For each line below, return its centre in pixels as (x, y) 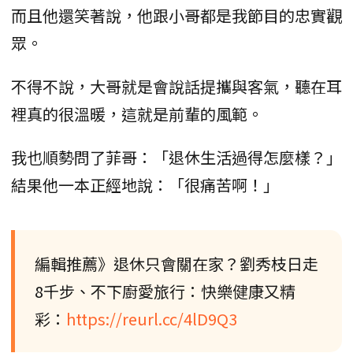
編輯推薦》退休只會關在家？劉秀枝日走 (176, 264)
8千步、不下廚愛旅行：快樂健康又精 (165, 292)
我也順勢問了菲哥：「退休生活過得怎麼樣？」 (176, 158)
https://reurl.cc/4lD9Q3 (152, 319)
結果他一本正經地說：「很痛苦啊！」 (145, 185)
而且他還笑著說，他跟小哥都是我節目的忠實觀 (176, 16)
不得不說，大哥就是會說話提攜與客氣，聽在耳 (176, 87)
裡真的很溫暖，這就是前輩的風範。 (137, 114)
